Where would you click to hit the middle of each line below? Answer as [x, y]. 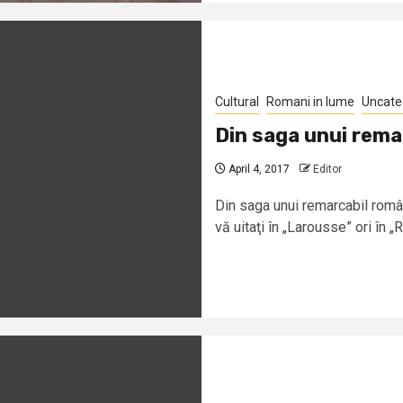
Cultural [237, 101]
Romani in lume [310, 101]
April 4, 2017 [258, 169]
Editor [327, 169]
